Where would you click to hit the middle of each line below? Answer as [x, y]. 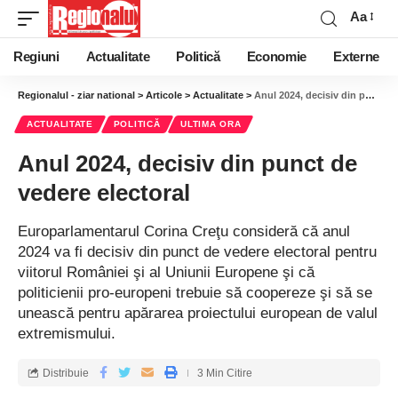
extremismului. [67, 334]
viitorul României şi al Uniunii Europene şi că [166, 272]
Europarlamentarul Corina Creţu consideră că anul [184, 231]
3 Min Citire [225, 373]
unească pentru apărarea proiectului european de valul [198, 313]
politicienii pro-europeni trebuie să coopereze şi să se [195, 293]
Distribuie [66, 373]
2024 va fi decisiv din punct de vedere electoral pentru [197, 252]
